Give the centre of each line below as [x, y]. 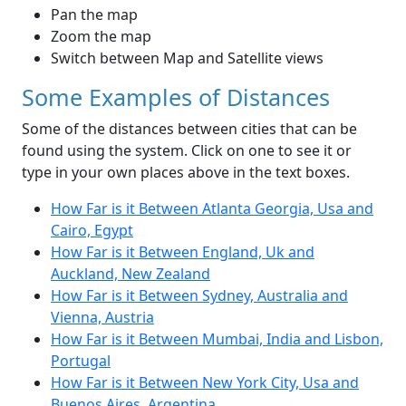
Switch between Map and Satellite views [187, 58]
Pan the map [94, 15]
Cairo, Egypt [92, 231]
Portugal [81, 361]
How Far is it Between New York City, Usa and [205, 383]
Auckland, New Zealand [130, 274]
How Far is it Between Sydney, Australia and [199, 296]
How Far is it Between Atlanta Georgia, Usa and [212, 209]
